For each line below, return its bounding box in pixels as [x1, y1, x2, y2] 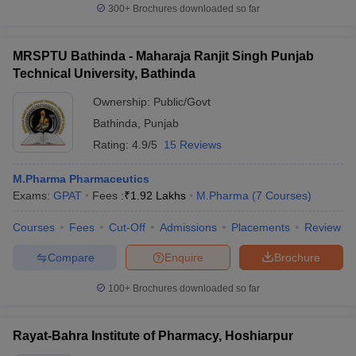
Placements [231, 221, 290, 234]
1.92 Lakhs [130, 189, 186, 202]
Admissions [160, 221, 217, 234]
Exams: [13, 189, 53, 202]
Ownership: [93, 95, 153, 108]
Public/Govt [153, 95, 211, 108]
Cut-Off [109, 221, 145, 234]
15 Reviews [164, 138, 222, 151]
